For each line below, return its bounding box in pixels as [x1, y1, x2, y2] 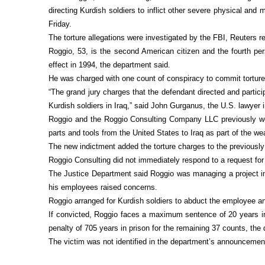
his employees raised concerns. [49, 183, 158, 192]
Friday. [49, 20, 72, 28]
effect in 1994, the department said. [49, 60, 171, 69]
